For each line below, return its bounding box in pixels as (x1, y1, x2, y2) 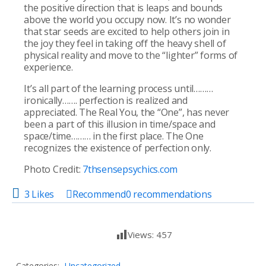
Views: (128, 228, 156, 240)
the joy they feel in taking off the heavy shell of (24, 36, 226, 50)
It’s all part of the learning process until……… (24, 81, 213, 95)
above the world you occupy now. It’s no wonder (24, 12, 231, 26)
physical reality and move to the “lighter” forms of (24, 48, 238, 62)
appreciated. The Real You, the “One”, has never (24, 105, 230, 119)
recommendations (131, 187, 212, 201)
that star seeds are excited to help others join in (24, 24, 230, 38)
